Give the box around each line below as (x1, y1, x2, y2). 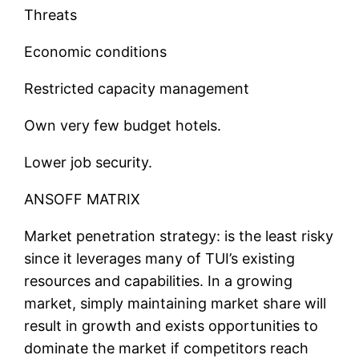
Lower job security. (24, 154, 153, 171)
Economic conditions (24, 43, 167, 61)
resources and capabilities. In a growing (24, 272, 293, 290)
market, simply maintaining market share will (24, 295, 327, 313)
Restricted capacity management (24, 80, 250, 98)
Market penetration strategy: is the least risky (24, 228, 334, 245)
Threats (24, 6, 78, 24)
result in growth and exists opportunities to (24, 317, 319, 335)
